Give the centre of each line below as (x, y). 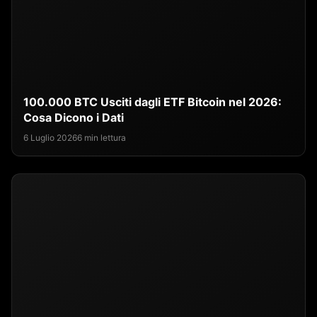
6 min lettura (102, 137)
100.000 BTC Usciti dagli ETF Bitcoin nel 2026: (152, 102)
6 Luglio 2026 (50, 137)
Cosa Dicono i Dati (74, 117)
